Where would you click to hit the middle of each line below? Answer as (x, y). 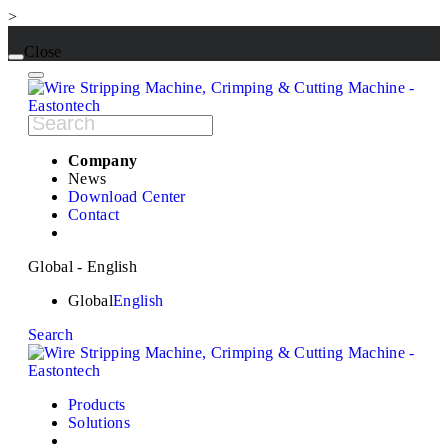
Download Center (127, 197)
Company (103, 161)
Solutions (99, 423)
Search (50, 335)
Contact (94, 215)
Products (97, 405)
